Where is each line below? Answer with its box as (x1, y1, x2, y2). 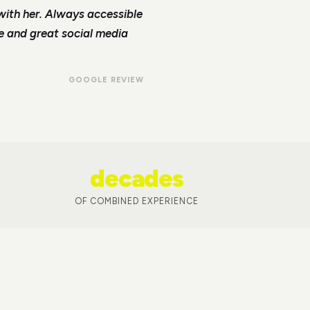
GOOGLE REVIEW (69, 75, 144, 85)
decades (89, 163, 184, 193)
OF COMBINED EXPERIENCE (75, 195, 199, 206)
